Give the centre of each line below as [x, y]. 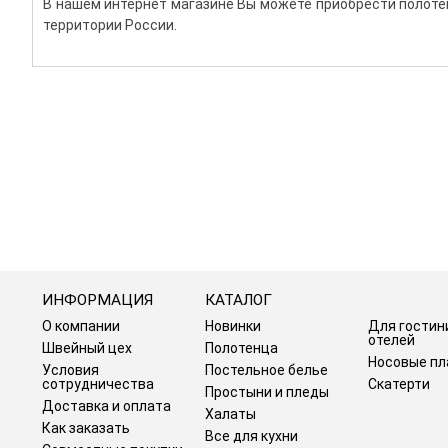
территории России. [110, 25]
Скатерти [399, 384]
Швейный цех [87, 348]
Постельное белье [266, 370]
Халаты [230, 414]
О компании [81, 326]
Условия [70, 370]
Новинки [233, 326]
